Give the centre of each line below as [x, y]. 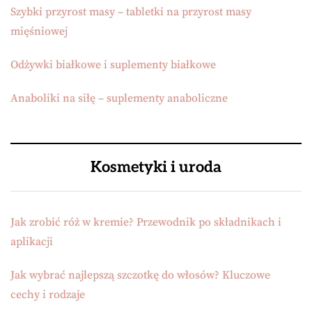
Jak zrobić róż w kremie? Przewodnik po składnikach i [146, 222]
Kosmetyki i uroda [156, 167]
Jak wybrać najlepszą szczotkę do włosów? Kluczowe [140, 275]
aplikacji [32, 242]
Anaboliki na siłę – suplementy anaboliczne [119, 98]
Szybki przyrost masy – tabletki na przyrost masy [131, 12]
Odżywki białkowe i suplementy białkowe [113, 65]
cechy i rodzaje [48, 295]
